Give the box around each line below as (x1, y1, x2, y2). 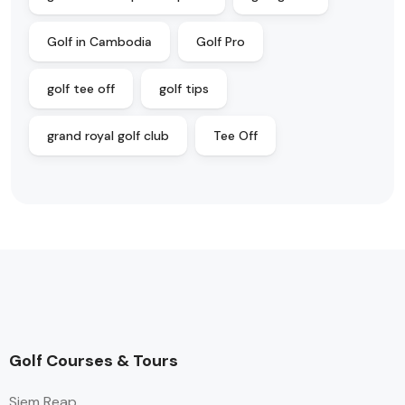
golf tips (159, 80, 209, 98)
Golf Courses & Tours (9, 350, 178, 372)
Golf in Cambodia (47, 33, 152, 51)
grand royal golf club (47, 127, 169, 145)
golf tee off (47, 80, 115, 98)
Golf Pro (196, 33, 245, 51)
